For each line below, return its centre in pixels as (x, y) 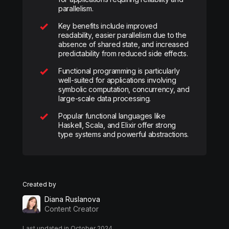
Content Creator (72, 209)
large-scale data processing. (105, 98)
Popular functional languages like (112, 116)
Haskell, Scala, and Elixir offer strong (117, 125)
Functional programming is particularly (119, 71)
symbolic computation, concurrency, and (124, 89)
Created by (39, 184)
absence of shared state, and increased (123, 44)
